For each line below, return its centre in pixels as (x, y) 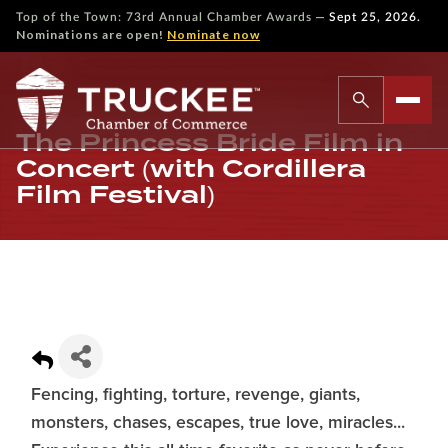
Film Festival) (115, 194)
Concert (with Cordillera (191, 168)
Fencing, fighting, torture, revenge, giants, (195, 395)
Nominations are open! (91, 34)
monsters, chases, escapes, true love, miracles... (218, 423)
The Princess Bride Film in (209, 142)
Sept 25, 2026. (375, 17)
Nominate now (213, 34)
